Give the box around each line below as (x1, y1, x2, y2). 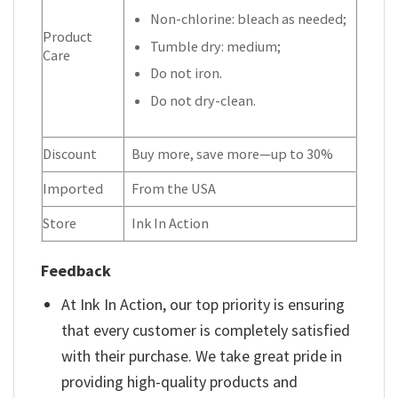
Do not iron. (150, 64, 223, 83)
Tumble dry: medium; (150, 36, 282, 55)
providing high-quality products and (61, 371, 298, 393)
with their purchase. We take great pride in (61, 346, 343, 367)
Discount (43, 145, 97, 163)
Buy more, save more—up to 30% (131, 145, 334, 163)
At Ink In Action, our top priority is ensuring (61, 294, 346, 315)
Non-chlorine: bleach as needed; (150, 10, 347, 28)
